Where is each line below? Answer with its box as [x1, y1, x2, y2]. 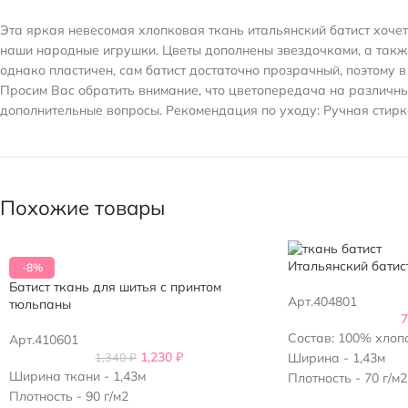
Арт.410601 [9, 331, 78, 349]
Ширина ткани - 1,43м [9, 368, 146, 385]
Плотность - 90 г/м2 [9, 388, 128, 405]
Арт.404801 [287, 293, 357, 311]
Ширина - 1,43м [287, 350, 385, 367]
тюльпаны [9, 296, 71, 313]
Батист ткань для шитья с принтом [9, 279, 221, 296]
